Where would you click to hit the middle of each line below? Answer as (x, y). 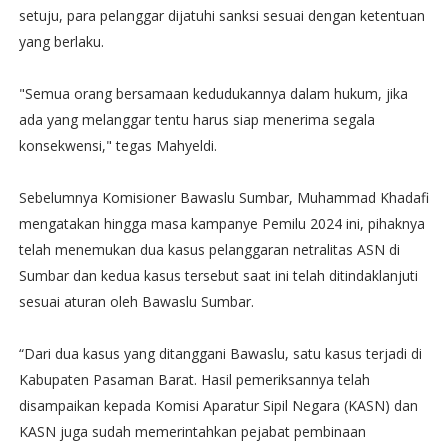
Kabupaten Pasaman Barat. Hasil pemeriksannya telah (194, 380)
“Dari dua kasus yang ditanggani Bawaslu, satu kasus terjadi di (220, 354)
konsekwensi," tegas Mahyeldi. (117, 146)
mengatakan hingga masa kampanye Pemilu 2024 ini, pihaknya (221, 224)
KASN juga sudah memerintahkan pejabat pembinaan (192, 432)
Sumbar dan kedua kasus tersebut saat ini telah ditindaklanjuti (218, 276)
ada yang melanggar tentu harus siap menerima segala (196, 120)
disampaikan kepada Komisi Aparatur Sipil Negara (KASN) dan (218, 406)
